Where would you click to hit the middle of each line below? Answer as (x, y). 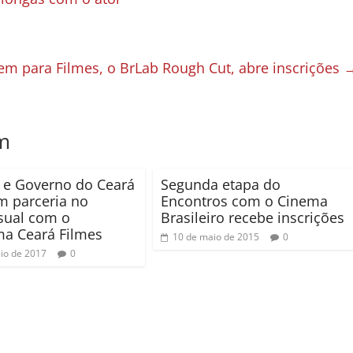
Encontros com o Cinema (244, 201)
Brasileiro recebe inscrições (253, 218)
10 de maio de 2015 (216, 237)
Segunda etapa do (221, 185)
